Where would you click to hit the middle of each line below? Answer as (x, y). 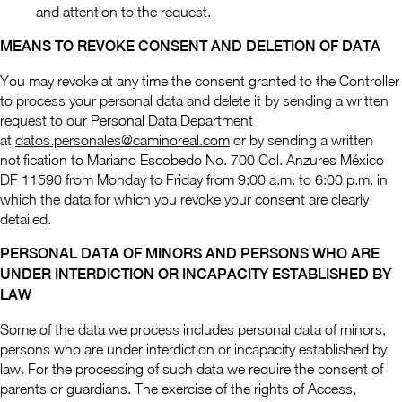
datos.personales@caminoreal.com (122, 140)
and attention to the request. (125, 12)
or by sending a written (301, 140)
